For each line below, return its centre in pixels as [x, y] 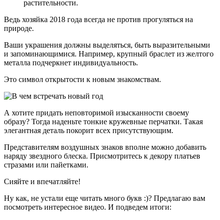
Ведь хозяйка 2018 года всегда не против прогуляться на [98, 19]
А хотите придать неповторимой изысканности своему [96, 112]
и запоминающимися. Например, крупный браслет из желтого [109, 54]
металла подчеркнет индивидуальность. [71, 62]
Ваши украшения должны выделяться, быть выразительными [107, 45]
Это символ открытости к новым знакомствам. [82, 79]
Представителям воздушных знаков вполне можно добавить [105, 147]
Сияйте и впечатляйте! [42, 181]
